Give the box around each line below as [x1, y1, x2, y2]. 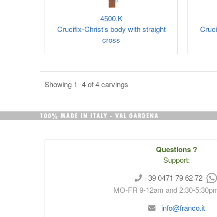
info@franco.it [161, 202, 205, 213]
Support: [163, 154, 190, 165]
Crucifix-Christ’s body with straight [57, 24, 166, 34]
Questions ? [156, 143, 197, 155]
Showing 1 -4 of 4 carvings [45, 79, 128, 89]
